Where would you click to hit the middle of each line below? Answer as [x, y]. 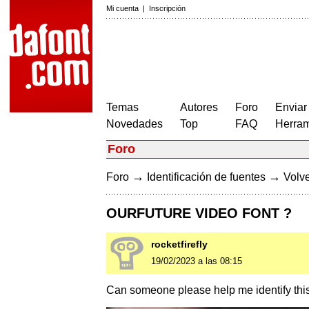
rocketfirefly [179, 245]
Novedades [134, 124]
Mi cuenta [122, 8]
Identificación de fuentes [206, 177]
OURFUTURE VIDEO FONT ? [199, 213]
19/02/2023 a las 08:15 [197, 261]
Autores [199, 107]
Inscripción [167, 8]
